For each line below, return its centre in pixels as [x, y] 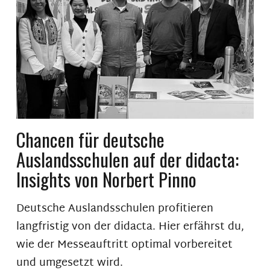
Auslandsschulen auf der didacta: [127, 159]
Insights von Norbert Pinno [106, 179]
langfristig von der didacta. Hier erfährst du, [130, 227]
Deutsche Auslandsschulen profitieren [115, 209]
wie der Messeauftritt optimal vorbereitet [124, 245]
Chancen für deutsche [90, 139]
